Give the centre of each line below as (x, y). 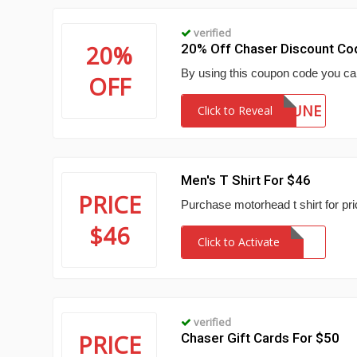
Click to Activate (239, 242)
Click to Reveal (235, 110)
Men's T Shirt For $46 (246, 180)
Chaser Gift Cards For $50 (261, 338)
